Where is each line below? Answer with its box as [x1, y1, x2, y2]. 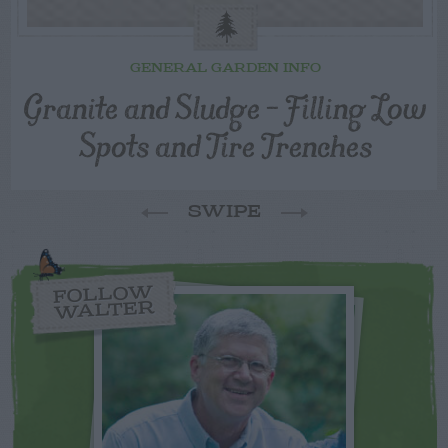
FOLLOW [52, 282, 155, 308]
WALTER [53, 298, 156, 324]
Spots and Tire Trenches [78, 116, 372, 172]
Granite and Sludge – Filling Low [24, 78, 426, 134]
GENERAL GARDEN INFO [129, 61, 321, 77]
